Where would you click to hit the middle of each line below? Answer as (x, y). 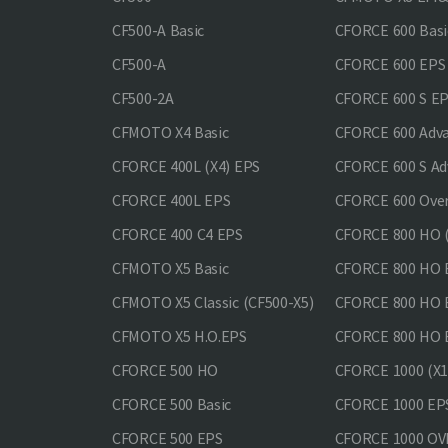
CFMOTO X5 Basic (170, 268)
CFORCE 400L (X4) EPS (186, 166)
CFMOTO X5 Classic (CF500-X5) (213, 302)
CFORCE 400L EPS (171, 200)
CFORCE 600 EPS (390, 64)
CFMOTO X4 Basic (170, 132)
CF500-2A (143, 98)
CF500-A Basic (158, 30)
